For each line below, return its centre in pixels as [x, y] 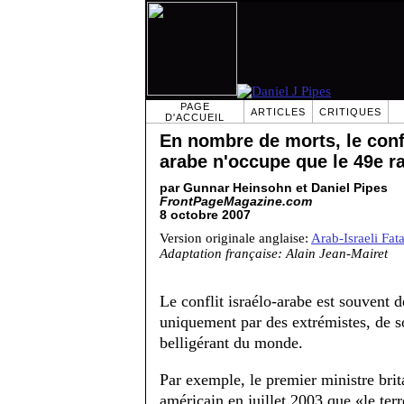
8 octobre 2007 [205, 215]
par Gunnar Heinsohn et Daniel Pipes [274, 188]
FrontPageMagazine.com [236, 202]
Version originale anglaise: [235, 238]
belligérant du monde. [231, 343]
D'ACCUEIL [195, 117]
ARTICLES [278, 112]
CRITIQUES [350, 112]
